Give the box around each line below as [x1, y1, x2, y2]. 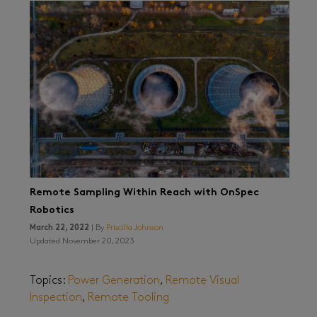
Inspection [30, 292, 83, 304]
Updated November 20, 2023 [30, 238, 135, 246]
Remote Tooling [88, 292, 170, 304]
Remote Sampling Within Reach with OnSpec [30, 187, 260, 198]
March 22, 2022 [30, 224, 92, 233]
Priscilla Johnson [106, 224, 164, 233]
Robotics [30, 204, 75, 216]
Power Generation [68, 275, 161, 287]
